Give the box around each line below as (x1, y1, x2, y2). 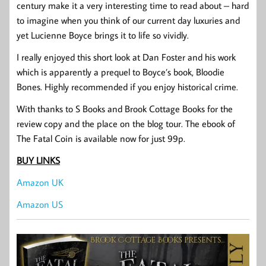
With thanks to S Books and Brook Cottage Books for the (17, 103, 233, 115)
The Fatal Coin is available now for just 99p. (17, 132, 185, 145)
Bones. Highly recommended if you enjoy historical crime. (17, 81, 238, 93)
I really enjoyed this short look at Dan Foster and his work (17, 51, 236, 64)
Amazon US (17, 198, 63, 211)
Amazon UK (17, 176, 64, 189)
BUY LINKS (17, 154, 60, 167)
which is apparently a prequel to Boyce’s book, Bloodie (17, 66, 224, 78)
